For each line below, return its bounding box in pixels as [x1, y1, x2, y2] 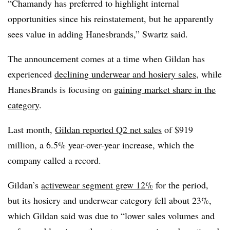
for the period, [153, 179, 208, 191]
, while [196, 68, 222, 80]
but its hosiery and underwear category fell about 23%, [8, 194, 212, 206]
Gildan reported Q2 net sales [55, 123, 162, 136]
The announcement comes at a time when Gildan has [8, 52, 205, 65]
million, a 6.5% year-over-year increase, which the [8, 139, 194, 151]
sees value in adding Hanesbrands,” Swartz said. [8, 28, 188, 40]
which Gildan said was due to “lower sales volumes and [8, 209, 215, 222]
